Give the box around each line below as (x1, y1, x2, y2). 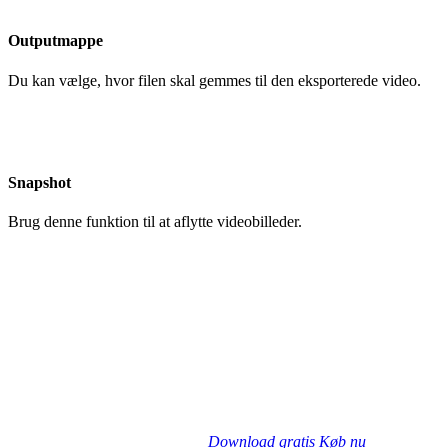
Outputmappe (8, 32, 103, 50)
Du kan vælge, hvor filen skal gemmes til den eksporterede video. (8, 71, 421, 89)
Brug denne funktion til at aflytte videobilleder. (8, 213, 302, 231)
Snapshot (8, 173, 71, 191)
